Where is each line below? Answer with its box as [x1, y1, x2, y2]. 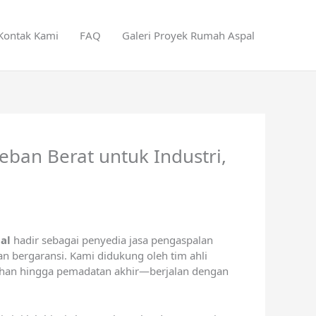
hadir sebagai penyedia [11, 233, 129, 247]
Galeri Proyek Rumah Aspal [122, 28, 255, 42]
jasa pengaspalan [129, 233, 213, 247]
